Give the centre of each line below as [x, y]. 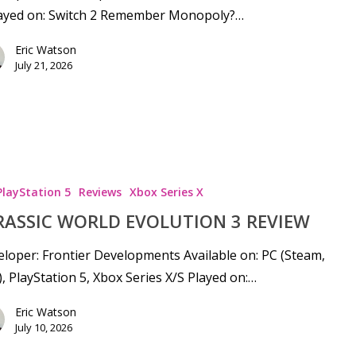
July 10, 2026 [43, 327]
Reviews [100, 192]
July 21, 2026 [43, 66]
